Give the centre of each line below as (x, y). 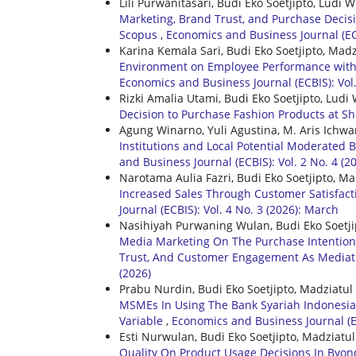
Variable (143, 321)
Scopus (140, 35)
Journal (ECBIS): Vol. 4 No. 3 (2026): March (229, 210)
